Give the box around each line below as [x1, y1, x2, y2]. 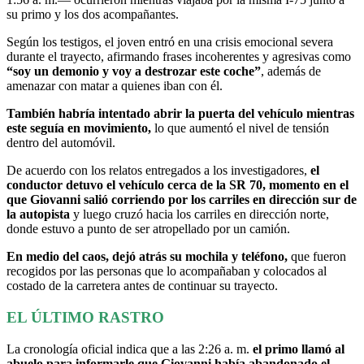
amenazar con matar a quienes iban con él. [6, 79, 226, 93]
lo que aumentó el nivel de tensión [151, 121, 329, 136]
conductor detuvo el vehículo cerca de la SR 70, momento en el [6, 178, 349, 193]
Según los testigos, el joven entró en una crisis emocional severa [6, 35, 333, 50]
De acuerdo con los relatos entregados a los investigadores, [6, 163, 310, 178]
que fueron [288, 249, 346, 264]
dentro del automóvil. [6, 136, 115, 150]
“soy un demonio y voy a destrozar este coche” [6, 64, 261, 79]
